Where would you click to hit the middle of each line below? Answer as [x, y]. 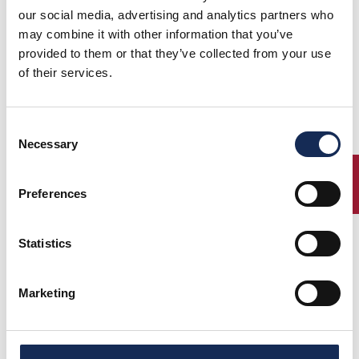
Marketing [47, 293]
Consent [28, 128]
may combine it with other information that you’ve [156, 34]
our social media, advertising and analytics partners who [176, 15]
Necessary [48, 144]
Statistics [45, 243]
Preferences [53, 194]
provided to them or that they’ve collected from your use [175, 53]
